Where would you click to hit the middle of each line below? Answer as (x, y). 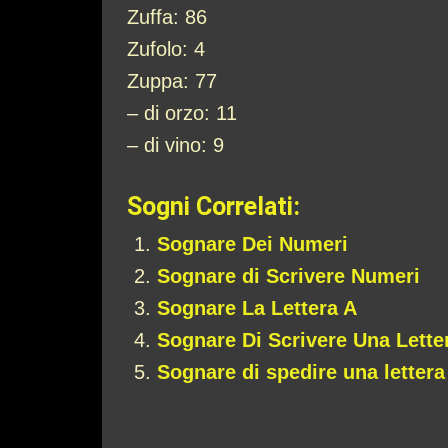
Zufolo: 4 (166, 49)
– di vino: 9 (175, 145)
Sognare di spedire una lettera (301, 372)
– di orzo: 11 (182, 113)
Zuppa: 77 (172, 81)
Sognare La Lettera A (257, 308)
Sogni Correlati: (213, 206)
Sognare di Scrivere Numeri (288, 276)
